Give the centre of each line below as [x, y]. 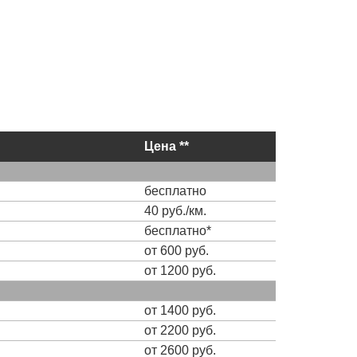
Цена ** [167, 146]
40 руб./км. [175, 210]
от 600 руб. [177, 250]
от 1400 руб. [180, 310]
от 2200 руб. [180, 330]
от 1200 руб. [180, 270]
